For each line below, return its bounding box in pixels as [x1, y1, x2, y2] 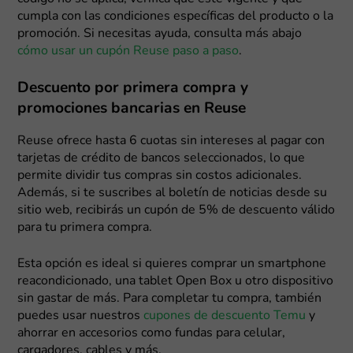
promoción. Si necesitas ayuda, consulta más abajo [17, 27, 303, 40]
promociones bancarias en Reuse [17, 101, 247, 117]
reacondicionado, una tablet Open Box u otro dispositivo [17, 274, 334, 288]
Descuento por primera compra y [17, 80, 249, 96]
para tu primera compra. [17, 221, 153, 234]
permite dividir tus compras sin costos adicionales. [17, 169, 303, 182]
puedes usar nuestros [17, 309, 144, 322]
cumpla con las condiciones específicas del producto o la [17, 9, 334, 23]
